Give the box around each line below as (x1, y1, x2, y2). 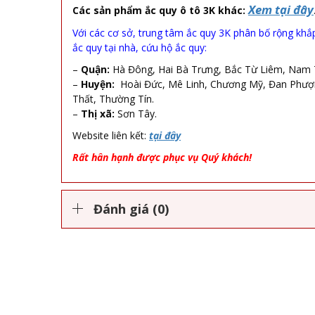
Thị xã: (81, 106, 115, 120)
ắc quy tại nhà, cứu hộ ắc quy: (72, 40, 207, 54)
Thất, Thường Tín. (72, 91, 154, 105)
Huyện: (81, 77, 115, 91)
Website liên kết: (72, 128, 146, 142)
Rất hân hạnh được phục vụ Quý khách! (72, 150, 252, 164)
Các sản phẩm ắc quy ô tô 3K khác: (72, 3, 245, 17)
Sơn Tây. (115, 106, 157, 120)
